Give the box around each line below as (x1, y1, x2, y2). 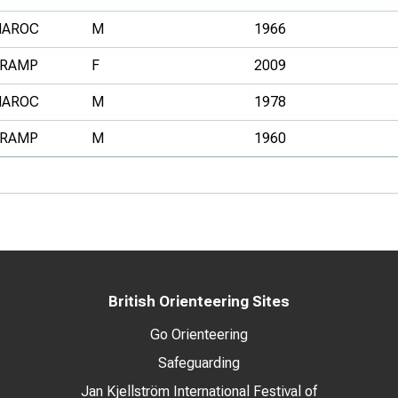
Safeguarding (158, 354, 240, 371)
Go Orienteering (150, 326, 248, 343)
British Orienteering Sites (108, 293, 290, 310)
